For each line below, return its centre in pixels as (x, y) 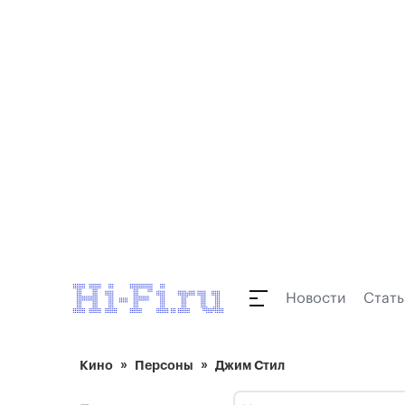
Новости (316, 298)
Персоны (164, 365)
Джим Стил (250, 365)
